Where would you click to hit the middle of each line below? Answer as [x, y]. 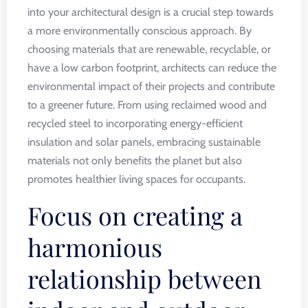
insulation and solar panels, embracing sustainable [144, 142]
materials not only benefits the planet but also [135, 161]
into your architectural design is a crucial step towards [151, 12]
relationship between [144, 278]
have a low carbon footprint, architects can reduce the [152, 68]
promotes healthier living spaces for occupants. [136, 179]
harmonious [95, 247]
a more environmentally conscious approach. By [140, 31]
